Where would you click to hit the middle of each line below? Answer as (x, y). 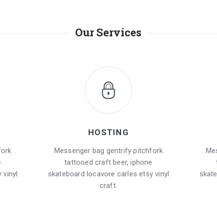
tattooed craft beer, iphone (108, 162)
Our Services (108, 32)
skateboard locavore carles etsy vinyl (108, 174)
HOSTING (108, 132)
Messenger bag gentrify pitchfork (108, 150)
